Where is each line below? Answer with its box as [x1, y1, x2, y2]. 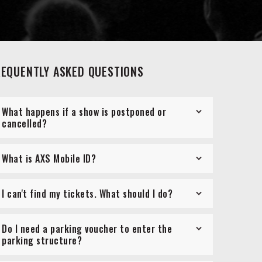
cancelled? [2, 116, 47, 131]
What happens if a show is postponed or [2, 105, 166, 119]
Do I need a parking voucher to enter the [2, 222, 172, 236]
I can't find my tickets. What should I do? [2, 187, 173, 201]
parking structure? [2, 233, 82, 248]
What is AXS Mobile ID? [2, 151, 96, 166]
